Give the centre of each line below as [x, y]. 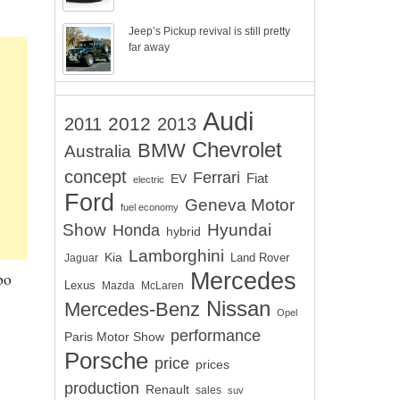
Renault [167, 389]
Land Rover [260, 258]
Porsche [106, 361]
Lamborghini [176, 255]
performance [216, 336]
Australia [98, 151]
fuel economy [150, 207]
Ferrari [217, 177]
